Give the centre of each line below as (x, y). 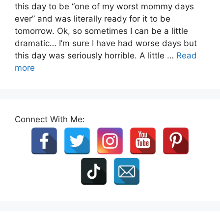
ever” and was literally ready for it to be (93, 18)
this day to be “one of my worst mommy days (104, 6)
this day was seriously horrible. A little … (96, 55)
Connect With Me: (50, 119)
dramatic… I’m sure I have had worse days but (106, 43)
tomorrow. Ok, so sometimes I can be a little (101, 31)
